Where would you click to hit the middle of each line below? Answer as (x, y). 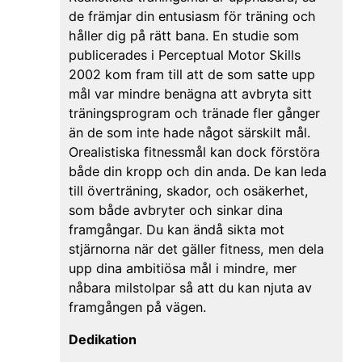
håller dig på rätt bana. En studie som (183, 35)
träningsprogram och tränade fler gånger (194, 113)
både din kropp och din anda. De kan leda (197, 171)
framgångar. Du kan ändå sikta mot (176, 229)
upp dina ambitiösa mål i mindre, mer (182, 268)
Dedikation (102, 339)
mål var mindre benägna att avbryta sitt (190, 93)
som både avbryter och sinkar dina (175, 210)
